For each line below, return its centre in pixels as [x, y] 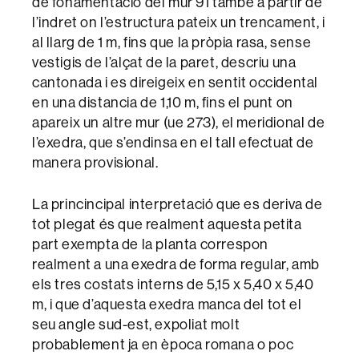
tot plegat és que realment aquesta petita [167, 224]
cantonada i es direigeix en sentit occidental [175, 82]
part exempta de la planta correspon [151, 244]
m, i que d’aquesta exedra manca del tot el [167, 304]
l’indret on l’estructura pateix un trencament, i [179, 22]
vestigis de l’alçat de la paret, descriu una [164, 62]
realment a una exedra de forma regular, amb [176, 264]
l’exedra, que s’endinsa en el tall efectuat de [173, 142]
